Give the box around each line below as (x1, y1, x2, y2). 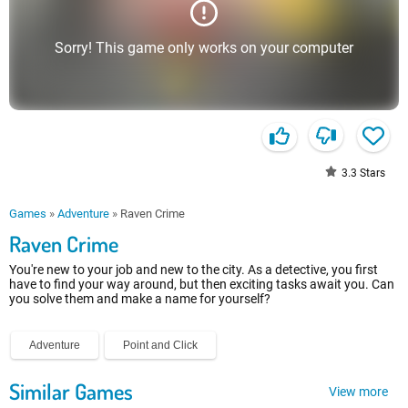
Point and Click (123, 339, 198, 352)
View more (329, 383, 388, 399)
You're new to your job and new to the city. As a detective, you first (9, 262, 378, 278)
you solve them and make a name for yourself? (9, 291, 270, 307)
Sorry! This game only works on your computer (55, 38, 353, 56)
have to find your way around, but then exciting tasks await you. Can (9, 277, 394, 292)
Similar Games (9, 377, 133, 406)
